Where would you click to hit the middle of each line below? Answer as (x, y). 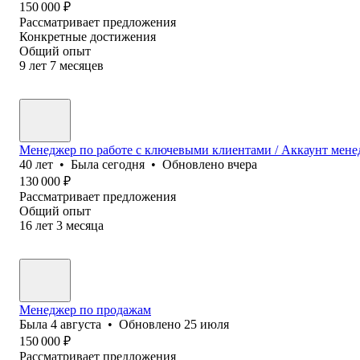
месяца (85, 225)
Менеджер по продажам (85, 309)
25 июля (207, 324)
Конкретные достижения (88, 36)
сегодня (123, 164)
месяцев (82, 65)
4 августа (76, 324)
